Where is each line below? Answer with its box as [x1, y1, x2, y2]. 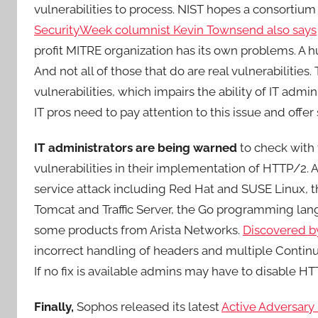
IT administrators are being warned [34, 140, 237, 155]
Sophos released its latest [74, 300, 221, 314]
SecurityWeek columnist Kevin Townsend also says [34, 22, 317, 37]
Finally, [34, 300, 74, 314]
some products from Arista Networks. [34, 222, 243, 237]
